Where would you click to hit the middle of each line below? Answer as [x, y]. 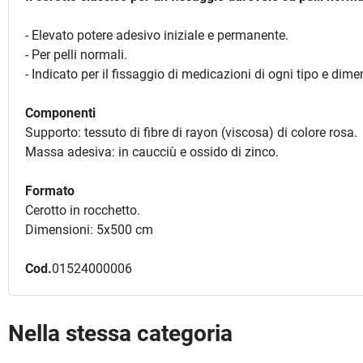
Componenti [60, 113]
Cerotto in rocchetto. [83, 210]
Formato [50, 191]
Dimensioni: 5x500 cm [89, 230]
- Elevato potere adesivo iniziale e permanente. [157, 35]
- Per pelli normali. [76, 55]
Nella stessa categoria [120, 333]
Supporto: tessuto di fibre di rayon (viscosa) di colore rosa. [191, 132]
